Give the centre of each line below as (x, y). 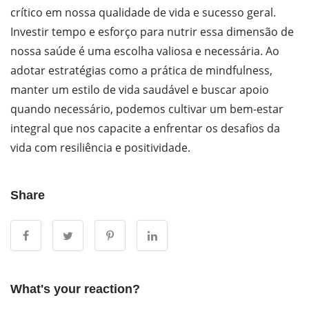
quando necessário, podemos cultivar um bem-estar (147, 109)
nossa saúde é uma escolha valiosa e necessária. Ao (145, 51)
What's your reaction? (75, 289)
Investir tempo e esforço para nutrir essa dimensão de (152, 31)
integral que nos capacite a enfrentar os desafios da (145, 128)
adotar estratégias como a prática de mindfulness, (141, 70)
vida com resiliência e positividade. (100, 147)
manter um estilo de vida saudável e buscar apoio (140, 89)
